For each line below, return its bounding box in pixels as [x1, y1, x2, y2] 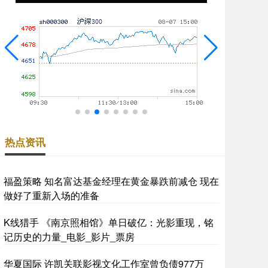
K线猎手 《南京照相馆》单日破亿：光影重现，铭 [4, 215, 214, 229]
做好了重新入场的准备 [4, 188, 99, 202]
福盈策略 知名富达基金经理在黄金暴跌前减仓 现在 [4, 174, 219, 188]
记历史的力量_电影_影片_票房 [4, 230, 135, 243]
